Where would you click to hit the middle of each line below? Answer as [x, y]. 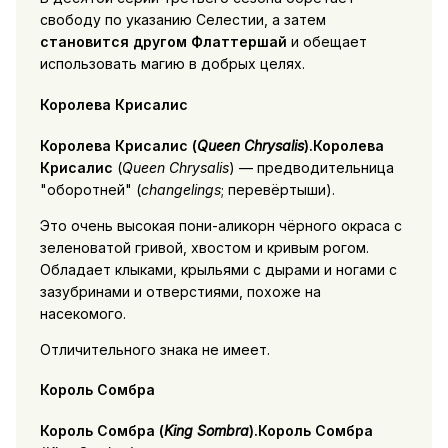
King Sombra [206, 430]
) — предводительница [311, 167]
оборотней [85, 189]
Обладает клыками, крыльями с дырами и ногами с [218, 269]
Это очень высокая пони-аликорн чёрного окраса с [220, 225]
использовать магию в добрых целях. [172, 64]
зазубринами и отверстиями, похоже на [180, 291]
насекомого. [82, 313]
